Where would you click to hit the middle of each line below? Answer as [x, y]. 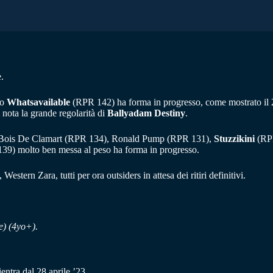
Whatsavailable [38, 102]
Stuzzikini [234, 138]
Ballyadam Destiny [146, 113]
